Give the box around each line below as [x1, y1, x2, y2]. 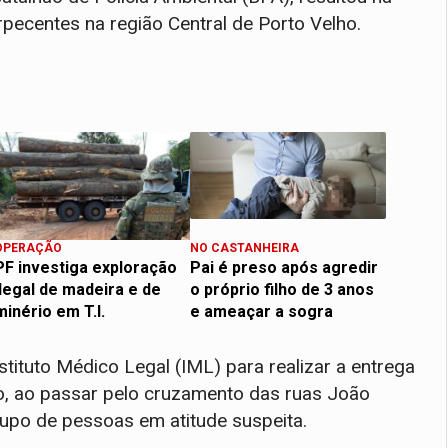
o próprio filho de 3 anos [190, 280, 374, 300]
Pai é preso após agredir [190, 258, 378, 278]
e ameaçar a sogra [190, 302, 333, 322]
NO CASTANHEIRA [190, 241, 299, 256]
